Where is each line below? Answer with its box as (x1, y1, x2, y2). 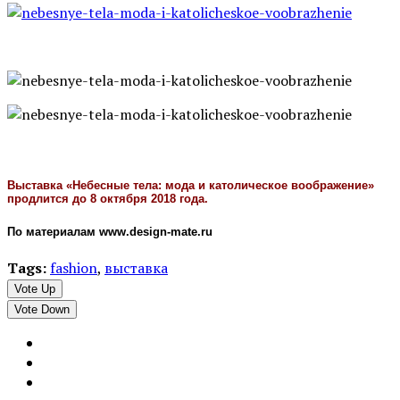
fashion (50, 257, 97, 278)
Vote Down (14, 302, 70, 316)
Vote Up (14, 281, 55, 296)
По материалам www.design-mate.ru (7, 224, 212, 238)
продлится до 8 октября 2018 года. (7, 191, 208, 205)
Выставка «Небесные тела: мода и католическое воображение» (7, 178, 374, 192)
